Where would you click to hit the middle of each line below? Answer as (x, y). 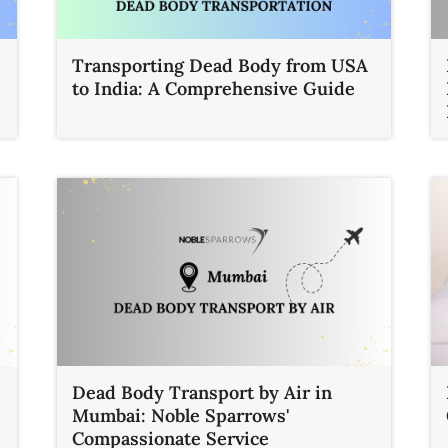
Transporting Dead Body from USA (220, 66)
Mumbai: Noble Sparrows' (181, 415)
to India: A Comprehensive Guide (214, 89)
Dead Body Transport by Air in (202, 392)
